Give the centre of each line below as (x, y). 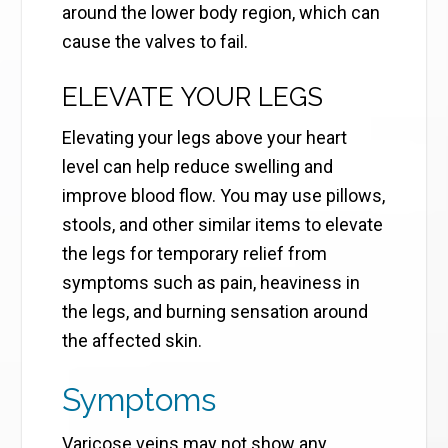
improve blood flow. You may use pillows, (224, 196)
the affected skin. (132, 341)
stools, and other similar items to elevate (223, 225)
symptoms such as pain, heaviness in (211, 283)
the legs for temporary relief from (195, 254)
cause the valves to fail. (155, 42)
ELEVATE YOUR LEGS (193, 97)
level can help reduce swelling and (198, 167)
